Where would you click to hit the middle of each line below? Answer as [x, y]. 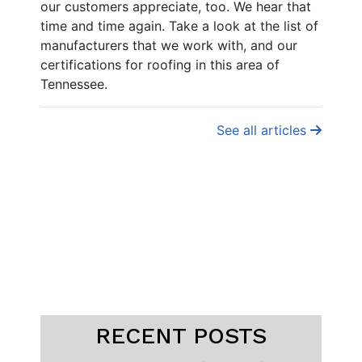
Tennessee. [74, 84]
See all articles [263, 130]
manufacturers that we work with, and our [169, 46]
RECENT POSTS [181, 336]
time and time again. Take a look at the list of [179, 26]
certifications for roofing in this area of [160, 65]
